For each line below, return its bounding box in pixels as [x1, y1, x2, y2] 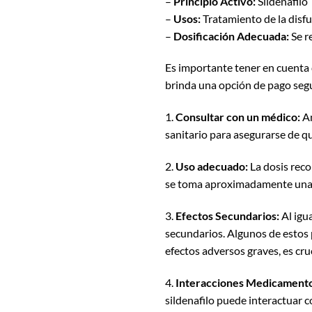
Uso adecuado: [175, 159, 248, 173]
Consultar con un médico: [175, 110, 300, 124]
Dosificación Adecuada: [173, 29, 289, 42]
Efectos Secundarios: [175, 208, 279, 222]
